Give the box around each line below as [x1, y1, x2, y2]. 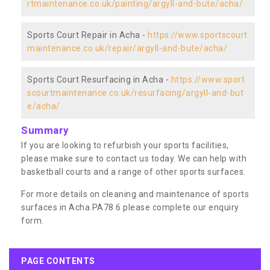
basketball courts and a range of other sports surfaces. [21, 166, 246, 177]
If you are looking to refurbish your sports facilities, [21, 140, 229, 150]
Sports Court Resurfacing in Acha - [27, 74, 171, 84]
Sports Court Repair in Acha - [27, 30, 148, 40]
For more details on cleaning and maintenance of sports [21, 189, 249, 199]
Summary [21, 124, 69, 136]
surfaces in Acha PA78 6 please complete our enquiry [21, 202, 239, 212]
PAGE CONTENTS [21, 256, 95, 266]
